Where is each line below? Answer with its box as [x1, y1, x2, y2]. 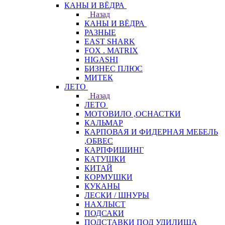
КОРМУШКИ [84, 173, 133, 181]
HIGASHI [84, 55, 118, 64]
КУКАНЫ [84, 182, 120, 190]
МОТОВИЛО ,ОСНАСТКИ [84, 109, 181, 118]
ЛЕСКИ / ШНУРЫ [84, 191, 149, 199]
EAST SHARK [84, 37, 135, 46]
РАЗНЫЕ [84, 28, 116, 37]
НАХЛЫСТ [84, 200, 126, 208]
